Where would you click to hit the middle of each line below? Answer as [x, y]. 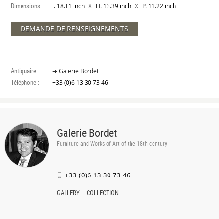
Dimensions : [27, 6]
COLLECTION [102, 193]
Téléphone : [25, 82]
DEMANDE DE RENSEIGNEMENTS [75, 29]
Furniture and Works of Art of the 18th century [112, 143]
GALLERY [68, 193]
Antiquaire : [25, 71]
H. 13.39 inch [114, 6]
